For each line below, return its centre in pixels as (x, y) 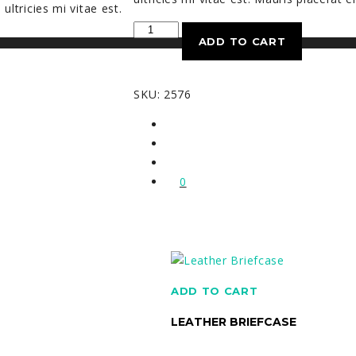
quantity (156, 66)
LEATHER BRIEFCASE (233, 321)
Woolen (155, 28)
